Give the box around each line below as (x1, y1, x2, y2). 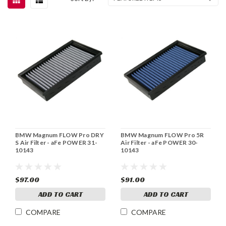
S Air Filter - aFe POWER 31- (15, 138, 97, 146)
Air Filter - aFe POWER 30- (121, 138, 198, 146)
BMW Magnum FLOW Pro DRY (15, 131, 104, 139)
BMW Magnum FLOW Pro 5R (121, 131, 204, 139)
